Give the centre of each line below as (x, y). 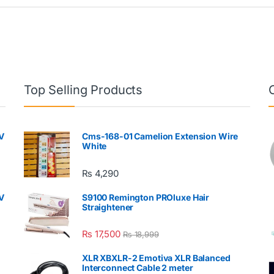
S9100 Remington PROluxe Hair (146, 197)
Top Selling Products (83, 90)
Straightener (108, 207)
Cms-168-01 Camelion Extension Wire (160, 136)
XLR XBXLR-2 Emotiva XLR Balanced (156, 257)
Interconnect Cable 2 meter (138, 267)
